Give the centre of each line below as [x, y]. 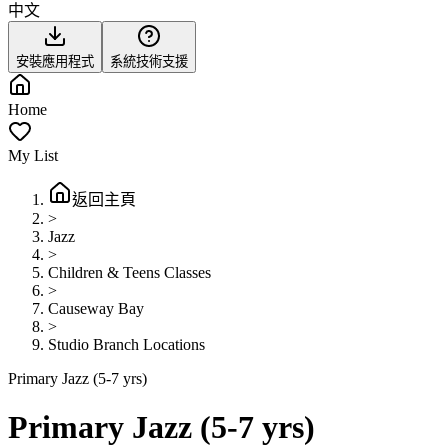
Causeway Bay [96, 308]
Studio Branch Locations [126, 344]
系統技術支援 [149, 61]
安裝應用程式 [55, 61]
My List [33, 155]
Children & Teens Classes [129, 272]
